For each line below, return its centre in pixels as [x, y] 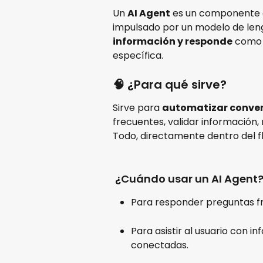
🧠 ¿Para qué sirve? [170, 85]
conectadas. [160, 245]
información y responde [173, 41]
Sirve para [137, 108]
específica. [138, 55]
